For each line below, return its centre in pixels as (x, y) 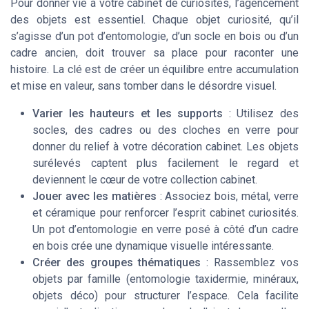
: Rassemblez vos (250, 262)
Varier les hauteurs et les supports (128, 113)
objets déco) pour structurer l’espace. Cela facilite (166, 296)
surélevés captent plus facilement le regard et (166, 163)
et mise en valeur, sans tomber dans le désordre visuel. (143, 86)
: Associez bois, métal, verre (227, 196)
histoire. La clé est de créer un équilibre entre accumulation (154, 69)
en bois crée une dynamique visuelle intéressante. (153, 246)
